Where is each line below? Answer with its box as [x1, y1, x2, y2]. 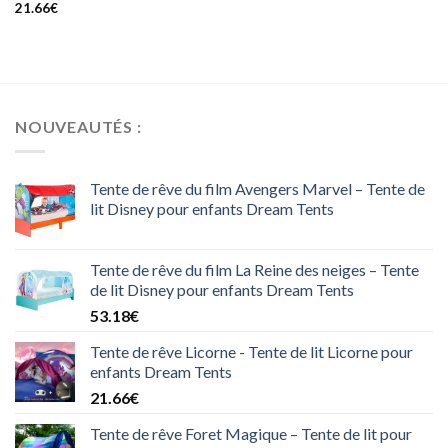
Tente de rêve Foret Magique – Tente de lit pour [90, 423, 412, 443]
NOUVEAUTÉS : [15, 117, 142, 137]
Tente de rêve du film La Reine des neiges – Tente [90, 259, 419, 279]
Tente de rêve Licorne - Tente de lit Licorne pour [90, 341, 413, 361]
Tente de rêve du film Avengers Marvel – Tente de [90, 178, 425, 198]
